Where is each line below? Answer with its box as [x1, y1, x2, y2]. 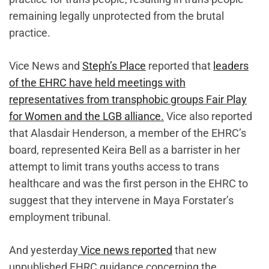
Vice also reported [164, 110, 252, 123]
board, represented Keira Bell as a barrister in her [9, 144, 240, 157]
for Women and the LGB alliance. [9, 110, 164, 123]
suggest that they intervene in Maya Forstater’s [9, 194, 234, 207]
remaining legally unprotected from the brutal [9, 10, 224, 23]
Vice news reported [78, 244, 172, 257]
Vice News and [9, 59, 82, 73]
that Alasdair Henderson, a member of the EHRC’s [9, 127, 246, 140]
